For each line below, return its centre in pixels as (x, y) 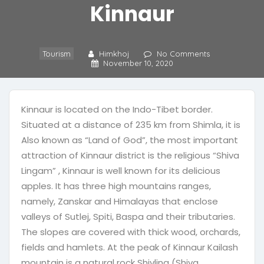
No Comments (183, 54)
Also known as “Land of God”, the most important (130, 140)
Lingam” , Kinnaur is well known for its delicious (121, 171)
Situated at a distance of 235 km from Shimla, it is (131, 125)
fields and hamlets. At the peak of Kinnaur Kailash (130, 247)
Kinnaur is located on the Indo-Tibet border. (117, 109)
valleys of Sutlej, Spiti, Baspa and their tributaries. (128, 217)
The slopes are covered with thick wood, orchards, (131, 232)
